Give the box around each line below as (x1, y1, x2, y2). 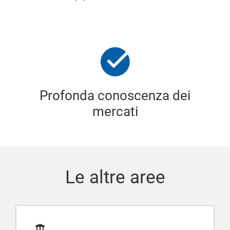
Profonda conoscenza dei (40, 87, 190, 103)
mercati (92, 103, 138, 119)
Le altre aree (65, 166, 165, 188)
